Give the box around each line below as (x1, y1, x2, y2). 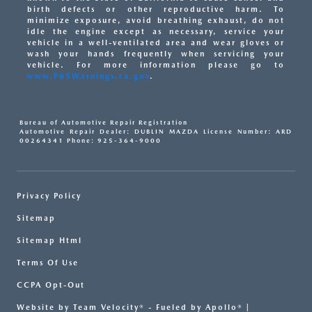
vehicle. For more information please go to (27, 61, 285, 70)
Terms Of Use (17, 258, 79, 268)
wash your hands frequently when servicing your (27, 49, 285, 59)
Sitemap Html (17, 236, 82, 246)
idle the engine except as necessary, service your (27, 27, 285, 37)
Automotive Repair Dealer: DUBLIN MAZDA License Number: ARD (19, 128, 292, 136)
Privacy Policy (17, 192, 81, 201)
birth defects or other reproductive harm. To (27, 5, 285, 15)
